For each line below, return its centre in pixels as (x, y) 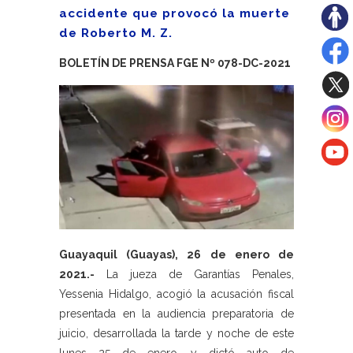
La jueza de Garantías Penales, (194, 275)
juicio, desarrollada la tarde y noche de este (176, 334)
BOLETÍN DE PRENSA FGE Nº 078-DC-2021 (175, 63)
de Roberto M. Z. (116, 33)
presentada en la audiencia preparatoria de (176, 314)
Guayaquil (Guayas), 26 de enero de (176, 255)
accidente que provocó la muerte (175, 13)
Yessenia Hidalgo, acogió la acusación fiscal (176, 294)
